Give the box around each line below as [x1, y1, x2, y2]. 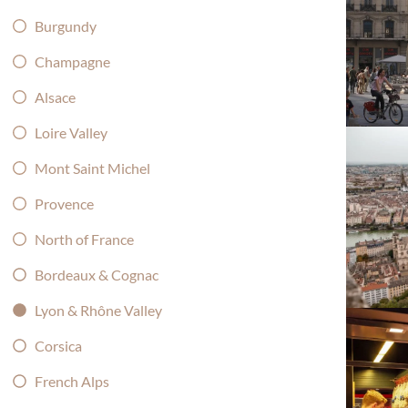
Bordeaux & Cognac [34, 265, 158, 283]
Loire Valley [34, 123, 107, 141]
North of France [34, 229, 134, 248]
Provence [34, 194, 94, 212]
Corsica [34, 336, 82, 354]
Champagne [34, 52, 110, 70]
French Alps [34, 372, 109, 390]
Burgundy [34, 16, 97, 35]
